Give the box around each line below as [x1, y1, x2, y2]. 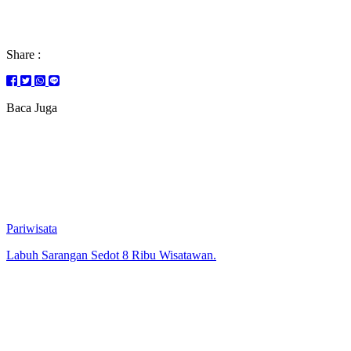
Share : [6, 48, 41, 62]
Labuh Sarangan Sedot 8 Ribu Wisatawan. [6, 248, 216, 262]
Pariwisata [6, 222, 57, 236]
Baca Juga [6, 101, 57, 115]
